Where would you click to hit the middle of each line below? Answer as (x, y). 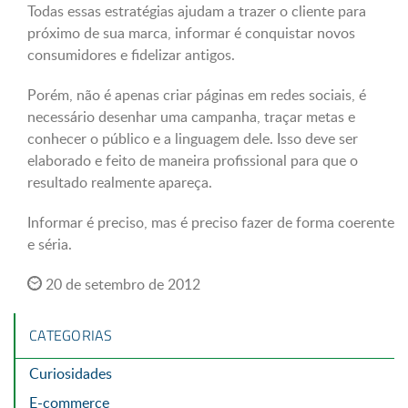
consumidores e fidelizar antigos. (131, 55)
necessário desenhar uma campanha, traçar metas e (191, 117)
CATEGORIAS (71, 335)
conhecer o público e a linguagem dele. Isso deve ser (193, 138)
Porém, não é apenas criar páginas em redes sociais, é (197, 95)
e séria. (50, 244)
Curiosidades (71, 373)
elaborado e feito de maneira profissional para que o (193, 160)
